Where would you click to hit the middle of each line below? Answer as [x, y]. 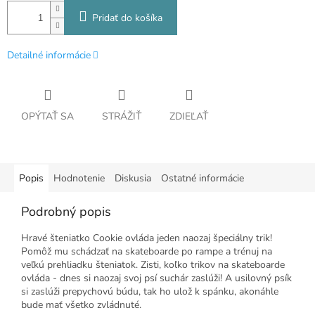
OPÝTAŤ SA [47, 117]
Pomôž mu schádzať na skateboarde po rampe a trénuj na [147, 252]
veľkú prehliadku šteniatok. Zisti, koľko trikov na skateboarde [153, 265]
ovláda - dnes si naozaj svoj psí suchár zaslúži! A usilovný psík [156, 278]
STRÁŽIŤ [122, 117]
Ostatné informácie [202, 179]
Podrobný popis [66, 212]
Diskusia [133, 179]
